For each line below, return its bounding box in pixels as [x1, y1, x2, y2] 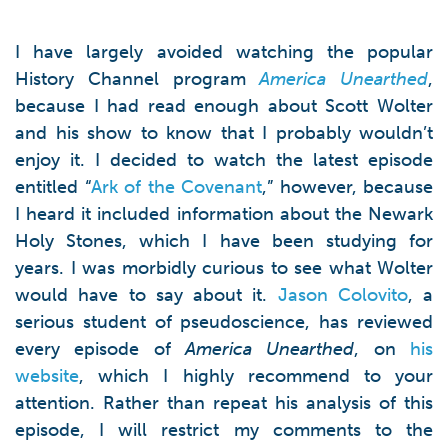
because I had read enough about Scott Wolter [15, 95, 433, 117]
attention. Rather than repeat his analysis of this [15, 392, 433, 414]
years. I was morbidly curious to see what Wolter [15, 257, 433, 279]
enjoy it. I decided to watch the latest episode [15, 149, 433, 171]
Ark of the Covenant [90, 176, 262, 198]
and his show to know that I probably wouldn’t [15, 122, 433, 144]
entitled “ [15, 176, 91, 198]
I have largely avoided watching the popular [15, 41, 433, 63]
